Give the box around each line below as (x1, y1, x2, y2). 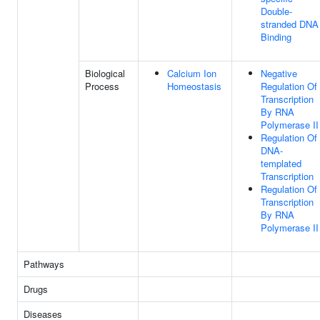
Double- (261, 4, 292, 18)
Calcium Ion (167, 66, 216, 80)
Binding (261, 30, 291, 44)
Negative (261, 66, 297, 80)
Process (85, 79, 119, 93)
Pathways (24, 257, 64, 271)
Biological (85, 66, 125, 80)
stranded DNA (261, 17, 319, 31)
